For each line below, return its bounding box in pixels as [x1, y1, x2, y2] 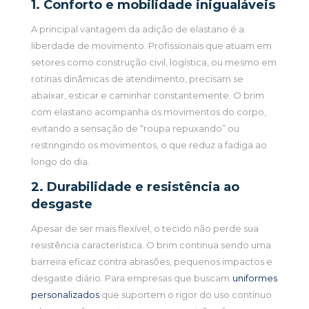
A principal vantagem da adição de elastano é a [30, 23, 244, 35]
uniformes [232, 272, 277, 284]
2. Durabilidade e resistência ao [30, 179, 239, 195]
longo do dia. [30, 156, 90, 168]
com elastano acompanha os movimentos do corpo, [30, 106, 266, 118]
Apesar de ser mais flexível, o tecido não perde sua [30, 223, 259, 235]
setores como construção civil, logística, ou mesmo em [30, 57, 277, 68]
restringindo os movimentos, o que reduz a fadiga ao [30, 139, 267, 151]
